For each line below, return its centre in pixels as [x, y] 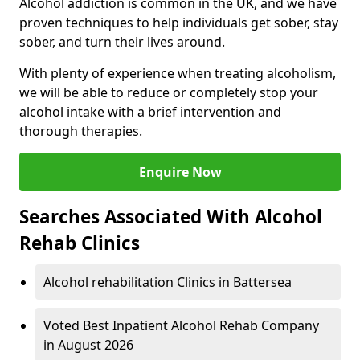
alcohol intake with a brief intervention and [150, 112]
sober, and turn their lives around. [122, 42]
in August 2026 [88, 345]
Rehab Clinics [80, 243]
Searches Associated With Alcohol [171, 217]
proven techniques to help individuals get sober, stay [179, 23]
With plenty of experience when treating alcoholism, [178, 74]
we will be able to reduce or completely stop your [169, 93]
